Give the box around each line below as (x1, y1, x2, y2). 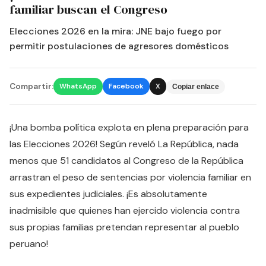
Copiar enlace (172, 82, 219, 91)
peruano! (9, 237, 48, 250)
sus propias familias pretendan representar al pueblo (9, 221, 239, 233)
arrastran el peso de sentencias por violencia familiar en (9, 171, 251, 183)
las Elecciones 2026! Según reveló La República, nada (9, 138, 239, 150)
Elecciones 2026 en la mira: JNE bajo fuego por (9, 25, 221, 37)
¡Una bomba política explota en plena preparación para (9, 121, 249, 134)
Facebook (109, 81, 144, 91)
